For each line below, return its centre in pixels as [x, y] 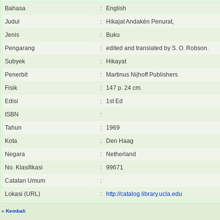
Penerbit [16, 75]
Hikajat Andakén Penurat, [140, 22]
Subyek [15, 61]
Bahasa [15, 8]
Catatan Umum [25, 181]
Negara [15, 154]
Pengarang [20, 48]
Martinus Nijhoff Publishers [142, 75]
